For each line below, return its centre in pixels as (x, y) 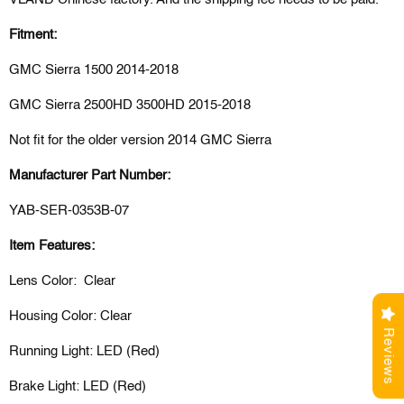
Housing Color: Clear (70, 317)
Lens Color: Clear (62, 281)
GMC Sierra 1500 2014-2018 (94, 70)
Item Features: (52, 246)
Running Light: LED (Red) (84, 352)
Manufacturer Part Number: (90, 176)
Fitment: (33, 35)
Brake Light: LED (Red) (78, 387)
